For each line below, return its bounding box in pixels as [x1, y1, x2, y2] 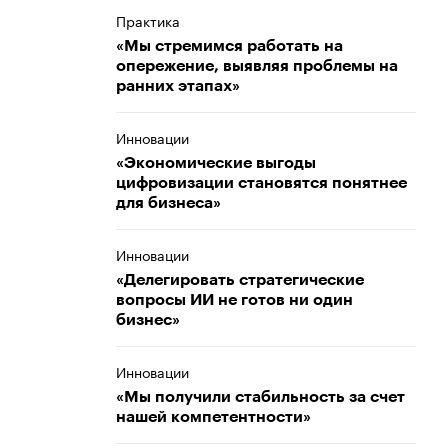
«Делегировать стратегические [116, 272, 364, 288]
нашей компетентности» [116, 409, 311, 425]
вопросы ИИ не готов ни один [116, 292, 353, 308]
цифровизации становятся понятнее [116, 175, 407, 191]
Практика [116, 9, 180, 31]
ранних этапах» [116, 78, 240, 94]
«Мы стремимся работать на [116, 38, 343, 54]
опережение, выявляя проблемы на [116, 58, 398, 74]
